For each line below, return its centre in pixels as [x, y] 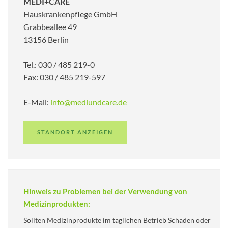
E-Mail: [37, 102]
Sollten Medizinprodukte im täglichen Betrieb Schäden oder [117, 220]
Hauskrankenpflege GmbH [70, 14]
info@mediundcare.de [89, 102]
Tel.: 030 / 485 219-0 [59, 64]
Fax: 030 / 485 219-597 [64, 77]
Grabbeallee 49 [50, 26]
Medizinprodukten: [57, 203]
